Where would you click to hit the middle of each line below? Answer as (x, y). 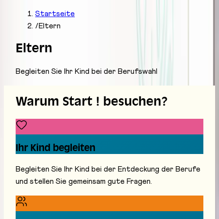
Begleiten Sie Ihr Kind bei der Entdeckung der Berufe (108, 169)
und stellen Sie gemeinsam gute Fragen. (84, 182)
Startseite (55, 14)
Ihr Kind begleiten (55, 149)
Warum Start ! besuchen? (92, 102)
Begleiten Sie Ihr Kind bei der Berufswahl (87, 71)
